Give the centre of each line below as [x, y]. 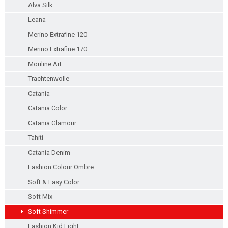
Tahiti [35, 138]
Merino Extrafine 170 [57, 49]
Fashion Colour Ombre [61, 167]
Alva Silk [40, 5]
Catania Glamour [52, 123]
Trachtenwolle [48, 79]
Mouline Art [45, 64]
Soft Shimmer [48, 211]
